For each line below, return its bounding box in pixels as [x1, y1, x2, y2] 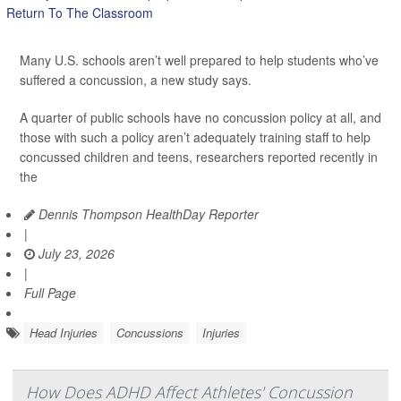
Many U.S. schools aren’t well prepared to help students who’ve [20, 50, 379, 69]
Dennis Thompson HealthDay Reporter [35, 204, 259, 223]
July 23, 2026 [35, 243, 115, 262]
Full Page [24, 283, 76, 302]
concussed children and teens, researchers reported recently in [20, 147, 378, 166]
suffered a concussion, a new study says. [20, 70, 252, 89]
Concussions [116, 323, 183, 341]
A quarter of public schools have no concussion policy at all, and [20, 107, 381, 126]
